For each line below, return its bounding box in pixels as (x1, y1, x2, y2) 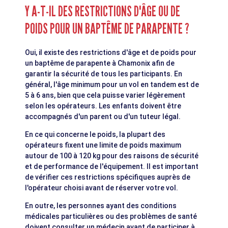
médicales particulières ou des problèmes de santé (25, 212, 197, 221)
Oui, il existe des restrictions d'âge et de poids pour (25, 48, 197, 57)
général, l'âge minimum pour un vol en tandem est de (25, 80, 199, 89)
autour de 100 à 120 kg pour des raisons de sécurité (25, 152, 199, 160)
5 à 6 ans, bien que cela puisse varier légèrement (25, 91, 186, 100)
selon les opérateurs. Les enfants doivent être (25, 102, 182, 110)
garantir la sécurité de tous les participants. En (25, 70, 183, 78)
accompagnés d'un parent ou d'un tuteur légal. (25, 112, 181, 121)
